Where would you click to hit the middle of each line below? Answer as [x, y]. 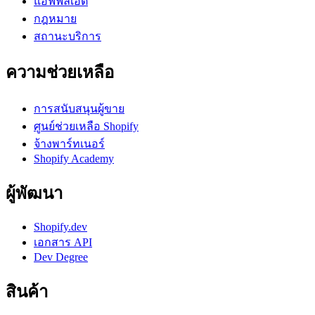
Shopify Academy [74, 159]
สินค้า [27, 292]
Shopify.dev [60, 227]
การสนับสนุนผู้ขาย [79, 109]
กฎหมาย [55, 18]
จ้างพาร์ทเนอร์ [69, 144]
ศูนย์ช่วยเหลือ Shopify [86, 127]
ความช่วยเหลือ [60, 73]
